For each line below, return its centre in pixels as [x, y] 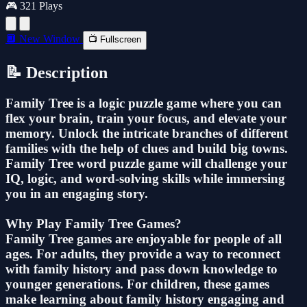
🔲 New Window [44, 38]
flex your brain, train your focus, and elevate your [146, 118]
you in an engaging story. [77, 193]
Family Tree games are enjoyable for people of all [144, 238]
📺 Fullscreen [115, 39]
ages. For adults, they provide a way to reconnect [143, 254]
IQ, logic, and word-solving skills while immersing [145, 178]
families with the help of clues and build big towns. [147, 148]
